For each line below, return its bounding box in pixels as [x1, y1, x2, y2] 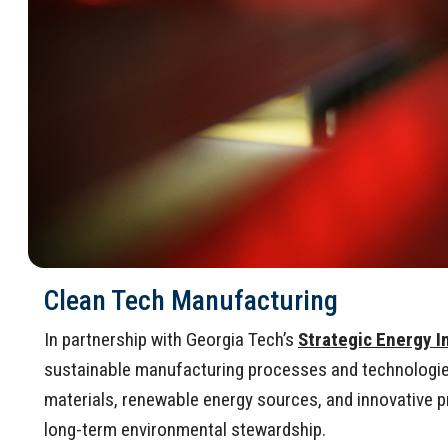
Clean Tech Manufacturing [44, 283, 338, 317]
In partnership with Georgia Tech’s [44, 327, 298, 351]
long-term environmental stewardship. [44, 417, 326, 441]
